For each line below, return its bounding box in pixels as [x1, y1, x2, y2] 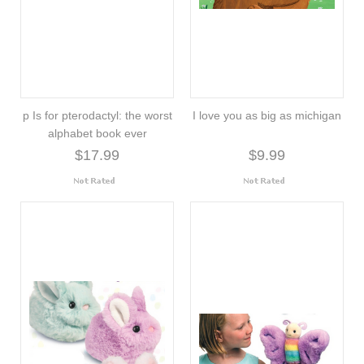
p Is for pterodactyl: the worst [22, 108, 172, 122]
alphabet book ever [47, 126, 147, 140]
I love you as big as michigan [193, 108, 341, 122]
